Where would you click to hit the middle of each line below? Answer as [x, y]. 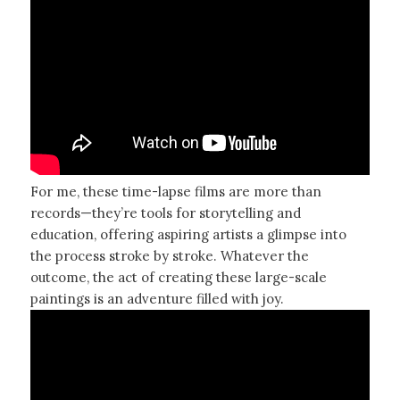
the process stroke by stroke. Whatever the [169, 256]
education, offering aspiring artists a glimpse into [188, 235]
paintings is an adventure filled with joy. [157, 299]
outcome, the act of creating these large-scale [178, 278]
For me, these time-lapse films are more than [175, 192]
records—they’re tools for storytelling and [165, 213]
